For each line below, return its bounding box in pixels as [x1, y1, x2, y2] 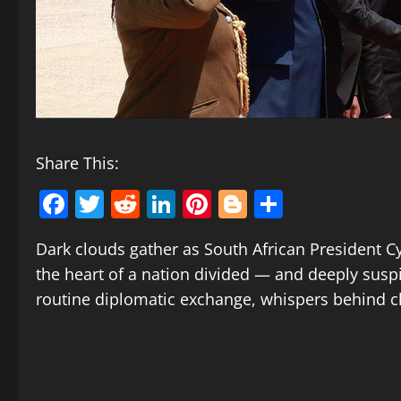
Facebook [68, 184, 196, 224]
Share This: [36, 152, 119, 174]
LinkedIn [175, 184, 291, 224]
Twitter [104, 184, 197, 224]
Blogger [247, 184, 348, 224]
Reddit [140, 184, 226, 224]
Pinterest [211, 184, 330, 224]
